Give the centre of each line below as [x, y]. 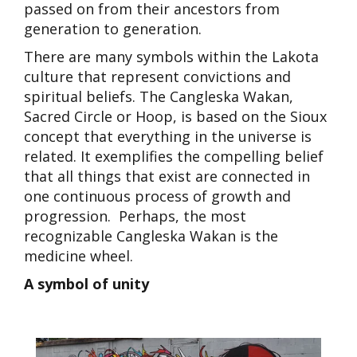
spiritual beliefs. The [97, 96]
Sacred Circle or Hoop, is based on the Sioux [175, 116]
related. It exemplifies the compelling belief [174, 156]
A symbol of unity [86, 283]
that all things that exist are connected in [167, 176]
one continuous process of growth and [157, 196]
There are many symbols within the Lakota [171, 56]
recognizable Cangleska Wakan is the [151, 235]
